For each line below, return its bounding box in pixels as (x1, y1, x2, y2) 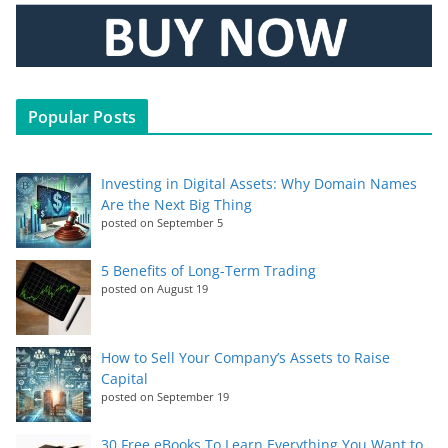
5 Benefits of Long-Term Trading (101, 261, 316, 281)
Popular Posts (28, 106, 137, 129)
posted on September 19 (101, 389, 229, 405)
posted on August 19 (101, 281, 208, 297)
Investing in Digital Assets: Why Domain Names (101, 174, 417, 194)
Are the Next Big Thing (101, 195, 252, 215)
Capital (101, 369, 148, 389)
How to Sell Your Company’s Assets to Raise (101, 348, 390, 368)
